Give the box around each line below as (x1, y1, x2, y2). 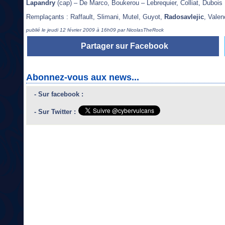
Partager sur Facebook (80, 41, 168, 50)
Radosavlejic (164, 13, 204, 21)
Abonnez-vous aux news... (26, 72, 139, 82)
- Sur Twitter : (34, 107, 76, 116)
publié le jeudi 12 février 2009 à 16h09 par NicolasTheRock (26, 27, 164, 33)
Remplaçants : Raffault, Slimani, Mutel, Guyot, (26, 13, 164, 21)
